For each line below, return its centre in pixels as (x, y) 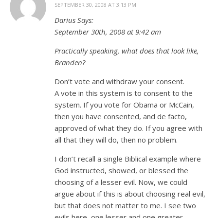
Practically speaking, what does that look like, (127, 51)
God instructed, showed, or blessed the (121, 170)
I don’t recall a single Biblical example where (128, 159)
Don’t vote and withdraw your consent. (119, 81)
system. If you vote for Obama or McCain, (124, 105)
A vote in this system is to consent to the (124, 93)
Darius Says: (74, 20)
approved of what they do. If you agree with (128, 128)
